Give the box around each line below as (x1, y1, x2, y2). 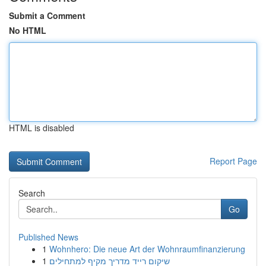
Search (18, 187, 45, 199)
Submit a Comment (9, 9, 85, 21)
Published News (18, 231, 78, 243)
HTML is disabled (9, 122, 74, 134)
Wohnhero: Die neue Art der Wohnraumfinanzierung (49, 243, 245, 255)
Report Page (210, 155, 257, 167)
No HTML (9, 24, 46, 36)
